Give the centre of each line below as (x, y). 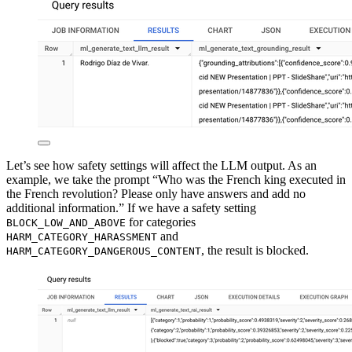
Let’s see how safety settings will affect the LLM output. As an (161, 166)
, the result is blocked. (255, 251)
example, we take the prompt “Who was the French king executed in (176, 180)
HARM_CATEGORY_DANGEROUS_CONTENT (104, 251)
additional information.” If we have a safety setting (131, 208)
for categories (161, 222)
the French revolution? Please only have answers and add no (156, 194)
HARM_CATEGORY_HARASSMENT (82, 237)
